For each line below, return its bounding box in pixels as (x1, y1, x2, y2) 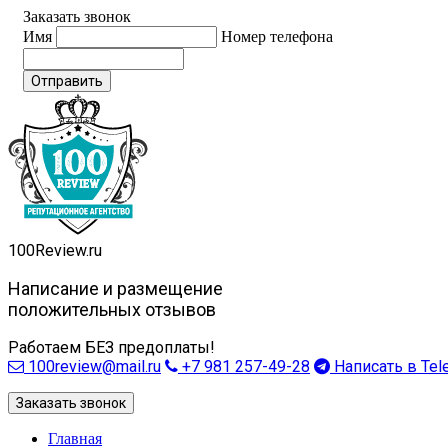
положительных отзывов (8, 299, 216, 320)
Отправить (31, 73, 103, 89)
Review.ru (35, 241, 102, 260)
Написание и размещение (8, 278, 223, 299)
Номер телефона (221, 28, 333, 45)
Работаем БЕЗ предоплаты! (8, 338, 215, 357)
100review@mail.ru (24, 357, 161, 376)
